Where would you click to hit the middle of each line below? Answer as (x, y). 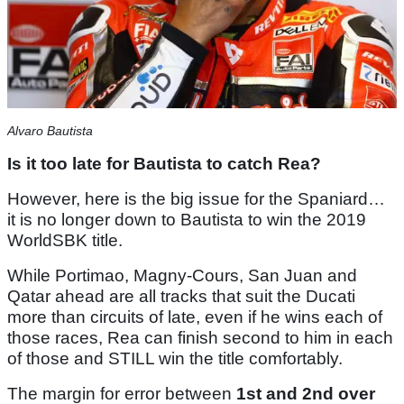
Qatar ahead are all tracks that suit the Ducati (181, 297)
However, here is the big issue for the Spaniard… (196, 199)
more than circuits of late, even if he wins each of (195, 317)
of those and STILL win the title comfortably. (175, 359)
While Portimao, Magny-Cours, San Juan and (182, 276)
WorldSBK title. (65, 241)
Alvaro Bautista (50, 131)
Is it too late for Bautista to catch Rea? (164, 164)
